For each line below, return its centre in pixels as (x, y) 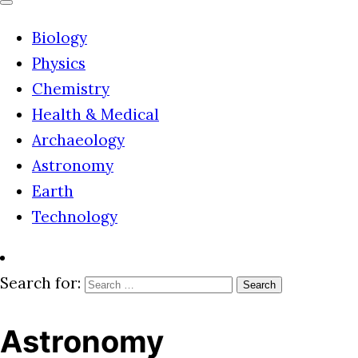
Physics (59, 63)
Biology (60, 38)
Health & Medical (95, 114)
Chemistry (71, 89)
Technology (75, 217)
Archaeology (78, 140)
